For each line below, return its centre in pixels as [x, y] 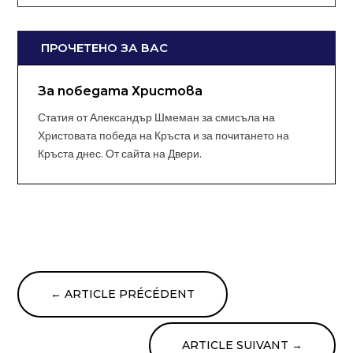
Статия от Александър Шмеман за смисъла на [157, 118]
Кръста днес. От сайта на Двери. [120, 154]
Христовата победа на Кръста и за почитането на [164, 136]
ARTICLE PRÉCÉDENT [130, 294]
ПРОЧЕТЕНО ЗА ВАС [105, 47]
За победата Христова [121, 91]
